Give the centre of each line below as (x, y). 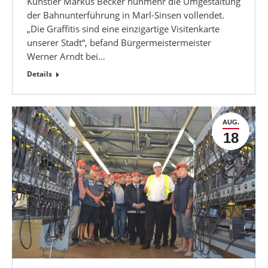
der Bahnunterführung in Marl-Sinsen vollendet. (126, 15)
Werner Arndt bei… (66, 56)
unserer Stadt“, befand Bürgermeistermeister (119, 42)
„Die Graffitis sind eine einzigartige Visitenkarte (123, 28)
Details (39, 74)
